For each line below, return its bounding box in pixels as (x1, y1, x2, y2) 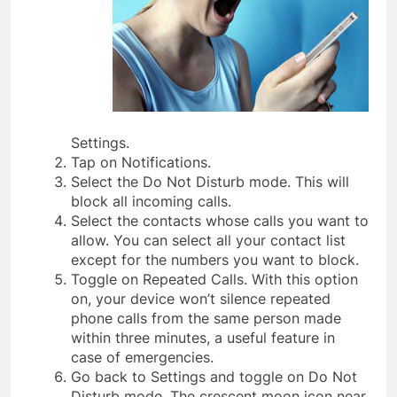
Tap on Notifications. (71, 153, 211, 172)
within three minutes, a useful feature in (71, 329, 335, 347)
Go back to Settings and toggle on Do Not (71, 368, 357, 386)
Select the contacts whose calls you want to (71, 212, 369, 230)
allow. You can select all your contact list (71, 231, 346, 250)
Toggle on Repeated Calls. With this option (71, 270, 358, 289)
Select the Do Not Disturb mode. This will (71, 173, 349, 191)
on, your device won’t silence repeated (71, 290, 331, 308)
